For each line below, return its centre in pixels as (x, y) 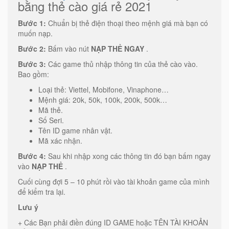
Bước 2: (32, 48)
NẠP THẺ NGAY (118, 48)
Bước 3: (32, 64)
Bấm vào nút (68, 48)
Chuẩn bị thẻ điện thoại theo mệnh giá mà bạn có (127, 23)
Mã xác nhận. (60, 140)
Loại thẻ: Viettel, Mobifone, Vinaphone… (104, 89)
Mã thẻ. (51, 110)
